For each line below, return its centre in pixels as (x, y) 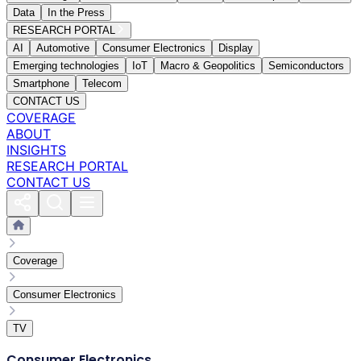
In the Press (76, 12)
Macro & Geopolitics (208, 66)
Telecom (102, 83)
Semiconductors (306, 66)
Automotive (63, 48)
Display (236, 48)
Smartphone (41, 83)
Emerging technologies (66, 66)
